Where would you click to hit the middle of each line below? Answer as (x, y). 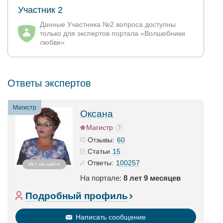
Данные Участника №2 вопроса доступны (108, 24)
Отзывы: (101, 140)
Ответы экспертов (49, 83)
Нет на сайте (44, 164)
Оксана (97, 114)
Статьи (99, 151)
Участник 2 (40, 10)
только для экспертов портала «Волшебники (112, 33)
